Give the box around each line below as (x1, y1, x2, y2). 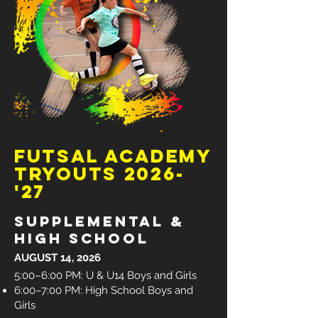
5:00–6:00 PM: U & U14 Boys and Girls (14, 269, 197, 282)
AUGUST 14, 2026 (14, 251, 101, 264)
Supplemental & (14, 212, 185, 230)
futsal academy (14, 144, 212, 168)
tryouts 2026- (14, 162, 186, 185)
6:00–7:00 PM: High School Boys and (14, 284, 193, 297)
